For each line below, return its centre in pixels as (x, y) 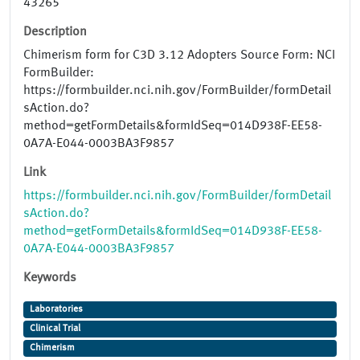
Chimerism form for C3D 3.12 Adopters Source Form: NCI (179, 56)
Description (55, 33)
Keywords (50, 278)
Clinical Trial (55, 329)
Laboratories (56, 310)
